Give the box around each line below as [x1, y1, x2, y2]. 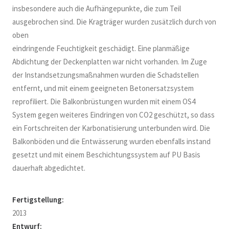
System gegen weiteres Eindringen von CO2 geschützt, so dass [12, 110, 215, 120]
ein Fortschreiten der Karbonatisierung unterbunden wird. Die [12, 123, 210, 133]
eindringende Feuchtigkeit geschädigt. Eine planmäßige [12, 43, 190, 53]
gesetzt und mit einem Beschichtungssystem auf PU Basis [12, 150, 200, 159]
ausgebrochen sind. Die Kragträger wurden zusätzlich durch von [12, 17, 216, 27]
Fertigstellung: [12, 195, 64, 204]
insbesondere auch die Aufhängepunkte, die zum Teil [12, 4, 181, 13]
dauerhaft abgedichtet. [12, 163, 85, 173]
